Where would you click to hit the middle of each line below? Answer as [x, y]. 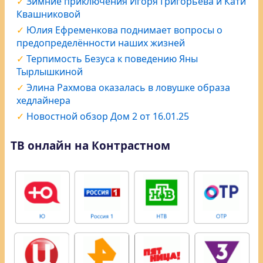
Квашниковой [48, 14]
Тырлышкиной [50, 72]
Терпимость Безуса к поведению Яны [112, 59]
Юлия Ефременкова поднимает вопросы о [124, 30]
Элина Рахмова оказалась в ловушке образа [128, 87]
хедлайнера [43, 100]
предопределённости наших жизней [101, 43]
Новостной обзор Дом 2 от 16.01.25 [108, 116]
